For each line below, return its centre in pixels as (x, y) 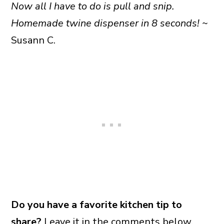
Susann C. (33, 40)
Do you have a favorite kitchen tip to (96, 204)
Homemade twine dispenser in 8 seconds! (106, 23)
